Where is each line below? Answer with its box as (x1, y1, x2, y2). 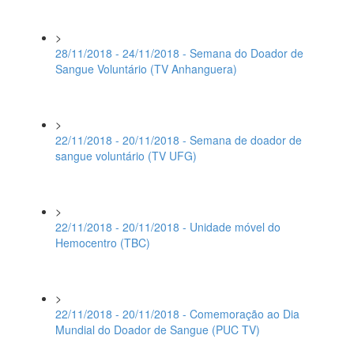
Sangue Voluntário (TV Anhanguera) (55, 61, 237, 77)
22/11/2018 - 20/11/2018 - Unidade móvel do (55, 219, 281, 235)
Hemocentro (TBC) (55, 235, 150, 250)
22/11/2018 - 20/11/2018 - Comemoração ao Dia (55, 306, 299, 322)
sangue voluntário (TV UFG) (55, 148, 197, 164)
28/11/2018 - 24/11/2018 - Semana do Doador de (55, 45, 303, 61)
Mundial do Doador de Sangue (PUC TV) (55, 322, 260, 337)
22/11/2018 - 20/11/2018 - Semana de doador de (55, 132, 302, 148)
